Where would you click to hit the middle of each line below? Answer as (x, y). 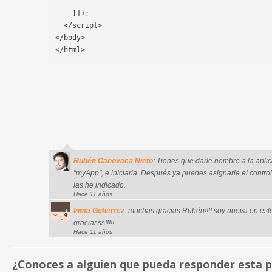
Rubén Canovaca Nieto (113, 161)
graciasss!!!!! (94, 223)
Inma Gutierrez (99, 211)
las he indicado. (100, 185)
